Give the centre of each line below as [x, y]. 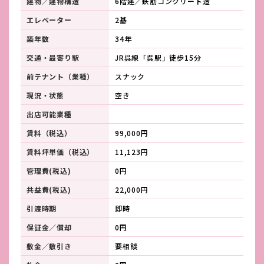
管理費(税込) [49, 170]
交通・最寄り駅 [53, 57]
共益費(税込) [49, 189]
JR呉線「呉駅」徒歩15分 [162, 57]
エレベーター [49, 19]
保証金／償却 [49, 227]
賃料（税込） [49, 133]
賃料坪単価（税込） [61, 151]
